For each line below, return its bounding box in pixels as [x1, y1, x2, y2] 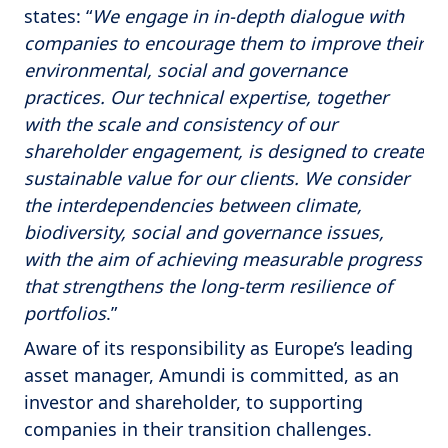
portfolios [24, 301, 106, 326]
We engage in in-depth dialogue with [92, 4, 404, 29]
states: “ [24, 4, 92, 29]
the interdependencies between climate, [24, 193, 362, 218]
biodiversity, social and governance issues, [24, 220, 384, 245]
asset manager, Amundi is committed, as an [24, 363, 399, 388]
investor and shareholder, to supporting [24, 390, 363, 415]
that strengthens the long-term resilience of [24, 274, 392, 299]
